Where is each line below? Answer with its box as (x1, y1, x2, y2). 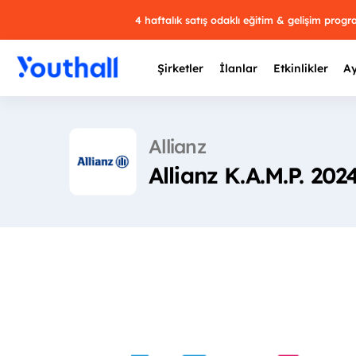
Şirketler (157, 61, 204, 75)
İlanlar (219, 61, 257, 75)
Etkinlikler (273, 61, 328, 75)
